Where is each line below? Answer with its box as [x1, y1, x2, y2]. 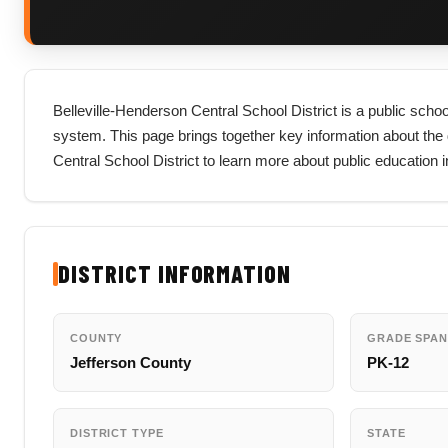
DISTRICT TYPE [70, 427, 164, 439]
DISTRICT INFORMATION [58, 259, 292, 288]
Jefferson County [70, 354, 191, 371]
